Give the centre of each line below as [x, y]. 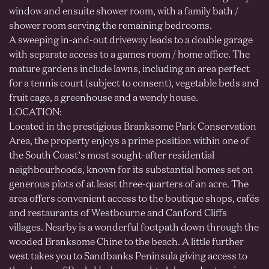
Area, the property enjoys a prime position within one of [129, 142]
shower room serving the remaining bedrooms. [110, 27]
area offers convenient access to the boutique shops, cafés [134, 200]
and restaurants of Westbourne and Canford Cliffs [118, 214]
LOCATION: [35, 113]
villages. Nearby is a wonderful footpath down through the [134, 228]
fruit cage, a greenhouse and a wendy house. [104, 99]
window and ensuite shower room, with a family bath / [124, 12]
